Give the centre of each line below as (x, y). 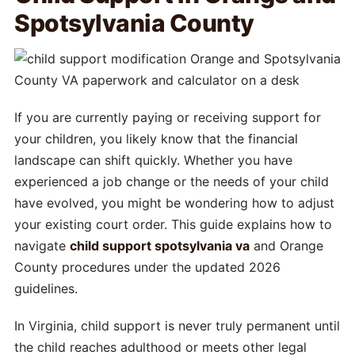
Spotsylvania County (134, 23)
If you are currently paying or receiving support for (168, 117)
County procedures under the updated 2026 (147, 267)
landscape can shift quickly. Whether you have (153, 160)
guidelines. (46, 288)
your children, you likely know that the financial (156, 139)
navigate (42, 246)
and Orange (286, 246)
